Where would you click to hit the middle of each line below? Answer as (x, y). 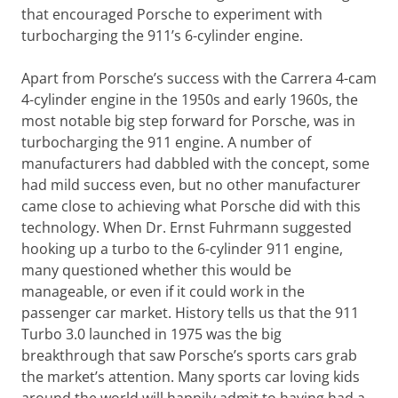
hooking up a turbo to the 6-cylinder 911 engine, (182, 249)
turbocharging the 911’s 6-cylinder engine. (162, 36)
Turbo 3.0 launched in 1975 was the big (151, 334)
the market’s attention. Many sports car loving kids (191, 377)
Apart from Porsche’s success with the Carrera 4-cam (199, 78)
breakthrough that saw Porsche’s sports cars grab (189, 355)
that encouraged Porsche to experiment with (172, 14)
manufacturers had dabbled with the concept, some (195, 163)
